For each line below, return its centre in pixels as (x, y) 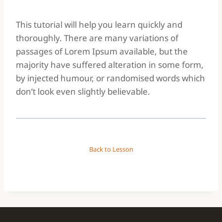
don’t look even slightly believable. (83, 91)
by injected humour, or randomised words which (111, 78)
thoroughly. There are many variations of (97, 38)
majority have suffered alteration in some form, (110, 65)
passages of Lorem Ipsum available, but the (102, 51)
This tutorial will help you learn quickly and (99, 25)
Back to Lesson (111, 149)
